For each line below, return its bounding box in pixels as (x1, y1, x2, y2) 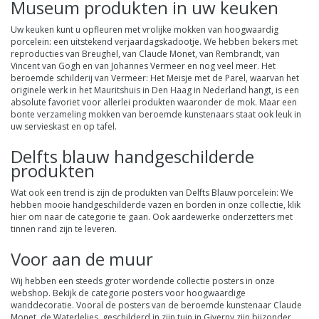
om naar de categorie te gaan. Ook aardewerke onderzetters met (26, 211, 293, 224)
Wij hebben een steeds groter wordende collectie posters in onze (11, 275, 275, 288)
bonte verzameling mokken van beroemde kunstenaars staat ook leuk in (11, 108, 301, 121)
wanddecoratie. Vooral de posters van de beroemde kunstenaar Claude (11, 299, 302, 312)
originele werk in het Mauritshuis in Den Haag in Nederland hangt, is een (11, 84, 299, 97)
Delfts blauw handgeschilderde (11, 145, 254, 169)
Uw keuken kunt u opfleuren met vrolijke (11, 23, 174, 36)
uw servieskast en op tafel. (11, 120, 117, 133)
